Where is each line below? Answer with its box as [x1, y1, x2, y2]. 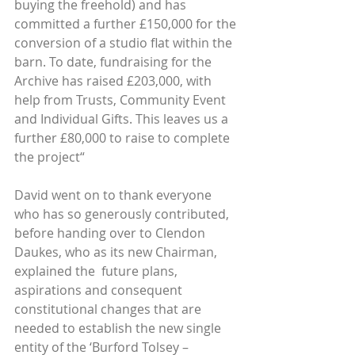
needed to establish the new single [14, 319, 224, 337]
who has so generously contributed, [14, 204, 232, 223]
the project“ [14, 147, 85, 166]
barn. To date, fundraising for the [14, 52, 215, 71]
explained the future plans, [14, 261, 181, 280]
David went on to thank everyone [14, 185, 215, 204]
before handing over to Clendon [14, 223, 208, 242]
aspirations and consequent [14, 281, 185, 299]
